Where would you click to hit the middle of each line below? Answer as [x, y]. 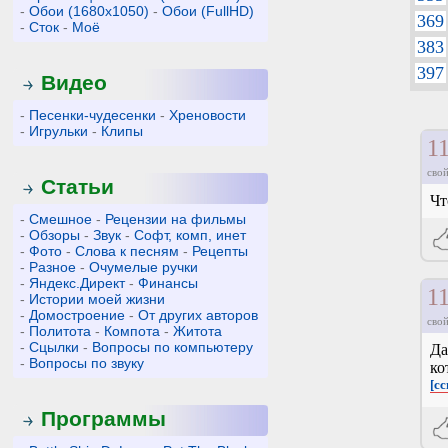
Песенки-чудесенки [93, 115]
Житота [198, 331]
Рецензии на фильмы [176, 219]
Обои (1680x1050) [89, 11]
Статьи [78, 186]
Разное [53, 267]
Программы [104, 418]
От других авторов [198, 315]
